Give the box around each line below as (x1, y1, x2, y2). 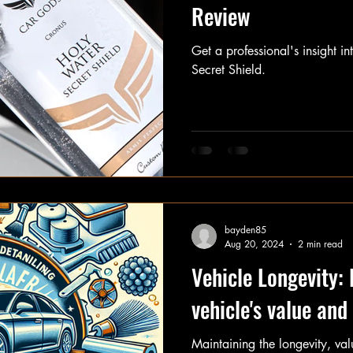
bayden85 (225, 223, 266, 237)
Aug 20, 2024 (225, 237, 284, 251)
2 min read (298, 237, 343, 251)
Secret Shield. (191, 61, 266, 78)
